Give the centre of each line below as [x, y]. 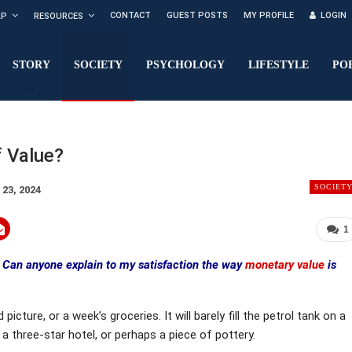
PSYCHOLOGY [186, 65]
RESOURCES [59, 16]
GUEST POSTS [197, 15]
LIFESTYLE [279, 65]
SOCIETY [99, 65]
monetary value [285, 264]
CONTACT [130, 15]
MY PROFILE [269, 15]
